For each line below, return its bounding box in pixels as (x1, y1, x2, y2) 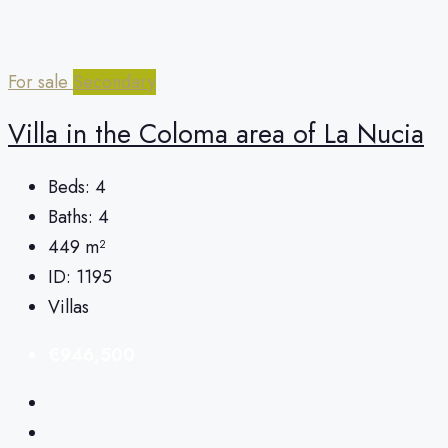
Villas (48, 293, 89, 320)
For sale (8, 68, 73, 95)
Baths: (48, 203, 93, 230)
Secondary (73, 68, 156, 95)
